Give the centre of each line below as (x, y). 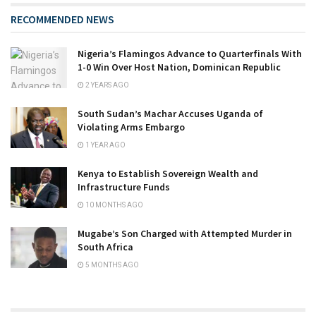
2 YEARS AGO (107, 85)
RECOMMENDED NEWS (62, 19)
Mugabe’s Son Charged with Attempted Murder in (185, 234)
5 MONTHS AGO (111, 265)
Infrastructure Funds (124, 187)
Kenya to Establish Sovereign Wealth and (168, 174)
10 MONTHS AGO (114, 205)
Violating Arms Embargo (131, 127)
